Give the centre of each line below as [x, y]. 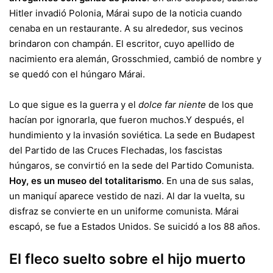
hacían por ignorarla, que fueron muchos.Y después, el [127, 120]
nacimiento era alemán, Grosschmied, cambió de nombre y [135, 59]
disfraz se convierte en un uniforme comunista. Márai [124, 211]
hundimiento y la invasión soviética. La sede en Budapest [132, 135]
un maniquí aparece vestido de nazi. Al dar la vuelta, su [127, 196]
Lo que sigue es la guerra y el [74, 105]
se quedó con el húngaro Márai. [77, 74]
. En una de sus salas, [207, 181]
